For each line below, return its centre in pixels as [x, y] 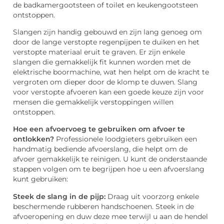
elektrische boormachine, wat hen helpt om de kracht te [111, 72]
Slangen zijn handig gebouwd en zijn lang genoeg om [107, 32]
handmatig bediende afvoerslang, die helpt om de [100, 149]
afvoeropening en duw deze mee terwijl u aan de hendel [110, 216]
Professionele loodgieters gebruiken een [126, 139]
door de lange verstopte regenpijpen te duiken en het [106, 42]
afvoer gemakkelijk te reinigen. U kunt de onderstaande [110, 159]
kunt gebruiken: [40, 179]
